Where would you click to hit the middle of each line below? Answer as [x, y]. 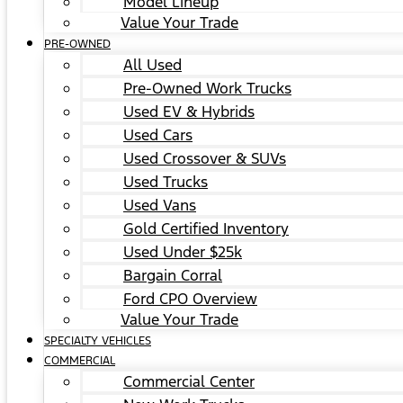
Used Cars [158, 135]
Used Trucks [166, 182]
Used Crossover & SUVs [205, 158]
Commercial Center [189, 381]
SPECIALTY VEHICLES [98, 341]
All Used [152, 65]
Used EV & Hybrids [189, 112]
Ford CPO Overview [190, 299]
